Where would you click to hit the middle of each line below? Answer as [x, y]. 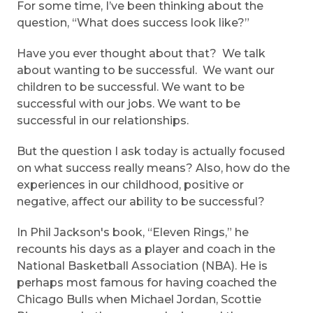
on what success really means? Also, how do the [153, 168]
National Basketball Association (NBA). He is [142, 266]
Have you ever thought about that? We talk [141, 54]
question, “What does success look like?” [134, 23]
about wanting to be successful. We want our [146, 71]
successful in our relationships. [103, 121]
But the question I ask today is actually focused [151, 152]
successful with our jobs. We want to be [129, 104]
